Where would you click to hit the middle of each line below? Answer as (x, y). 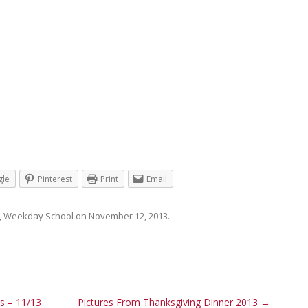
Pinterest (55, 179)
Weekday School (38, 216)
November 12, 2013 (128, 216)
